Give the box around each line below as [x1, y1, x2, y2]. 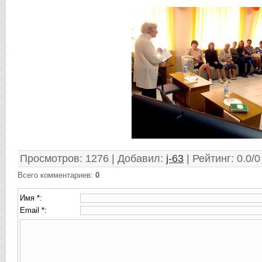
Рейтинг [192, 153, 231, 164]
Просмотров [20, 153, 80, 164]
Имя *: [20, 194, 42, 202]
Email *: [20, 206, 47, 215]
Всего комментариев [18, 171, 91, 180]
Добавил [118, 153, 160, 164]
